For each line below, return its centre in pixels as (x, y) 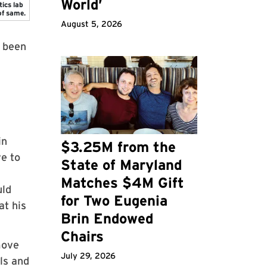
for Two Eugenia (114, 201)
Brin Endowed (107, 219)
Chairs (82, 237)
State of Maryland (121, 165)
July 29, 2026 (88, 256)
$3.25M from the (118, 147)
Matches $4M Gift (122, 183)
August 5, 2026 (91, 24)
